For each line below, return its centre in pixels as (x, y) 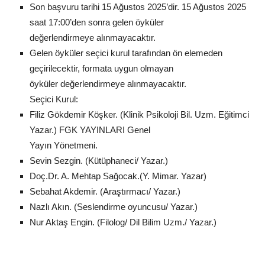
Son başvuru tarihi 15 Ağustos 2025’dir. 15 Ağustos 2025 (138, 7)
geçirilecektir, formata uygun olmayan (101, 68)
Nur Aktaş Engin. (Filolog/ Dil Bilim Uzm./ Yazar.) (123, 222)
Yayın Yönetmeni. (64, 145)
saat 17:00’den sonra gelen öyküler (97, 22)
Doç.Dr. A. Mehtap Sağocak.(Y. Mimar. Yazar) (118, 176)
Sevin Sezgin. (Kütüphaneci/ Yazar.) (99, 160)
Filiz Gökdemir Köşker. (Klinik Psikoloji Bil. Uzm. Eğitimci (139, 114)
